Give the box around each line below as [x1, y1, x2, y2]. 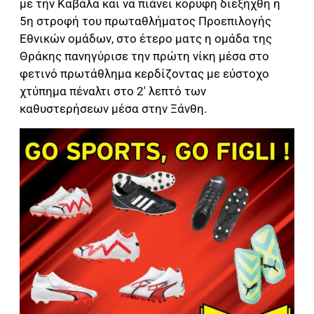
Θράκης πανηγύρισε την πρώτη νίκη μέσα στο [20, 49, 269, 64]
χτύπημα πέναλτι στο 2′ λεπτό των [20, 84, 206, 99]
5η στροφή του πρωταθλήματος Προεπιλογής [20, 14, 271, 29]
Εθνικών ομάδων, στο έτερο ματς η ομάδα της [20, 32, 272, 46]
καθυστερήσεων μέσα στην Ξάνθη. [20, 102, 207, 116]
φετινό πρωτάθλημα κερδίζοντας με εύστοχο [20, 67, 269, 81]
